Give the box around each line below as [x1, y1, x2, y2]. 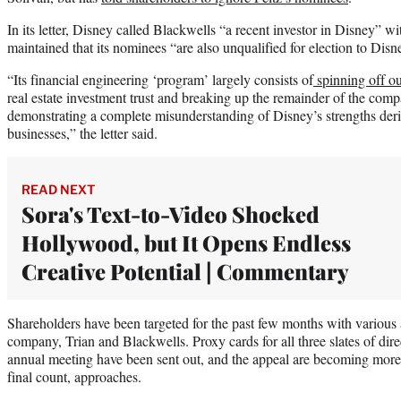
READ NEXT [21, 181, 95, 197]
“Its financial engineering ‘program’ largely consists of [7, 69, 313, 89]
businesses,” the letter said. [7, 123, 158, 142]
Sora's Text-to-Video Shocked [21, 199, 320, 228]
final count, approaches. [7, 366, 141, 386]
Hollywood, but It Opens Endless [21, 227, 351, 257]
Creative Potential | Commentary [21, 256, 349, 286]
